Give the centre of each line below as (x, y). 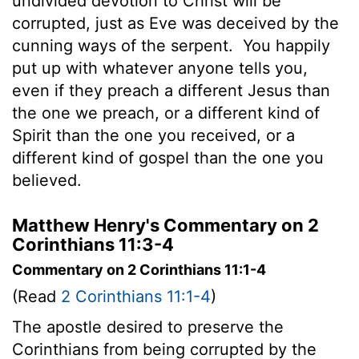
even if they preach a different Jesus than (171, 90)
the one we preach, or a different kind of (166, 113)
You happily (284, 45)
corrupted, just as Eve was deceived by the (175, 23)
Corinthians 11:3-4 (93, 244)
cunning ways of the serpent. (125, 45)
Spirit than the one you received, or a (153, 135)
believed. (47, 180)
